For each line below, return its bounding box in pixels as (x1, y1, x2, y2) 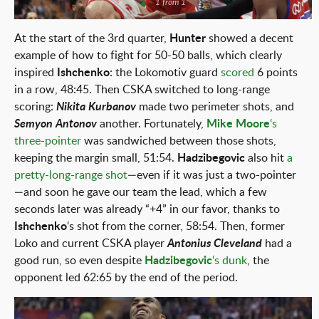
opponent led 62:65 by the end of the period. (14, 272, 238, 283)
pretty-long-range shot (14, 169, 127, 181)
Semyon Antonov (14, 118, 97, 130)
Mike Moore (206, 118, 270, 130)
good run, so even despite (14, 255, 145, 266)
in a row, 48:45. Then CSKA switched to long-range (14, 84, 270, 95)
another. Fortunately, (100, 118, 206, 130)
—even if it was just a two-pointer (127, 169, 296, 181)
